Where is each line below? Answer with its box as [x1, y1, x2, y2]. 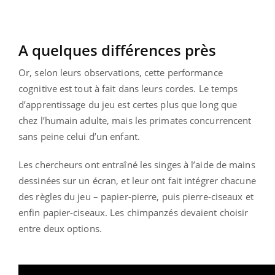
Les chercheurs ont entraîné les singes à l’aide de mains [18, 158, 255, 171]
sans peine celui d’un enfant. [18, 130, 140, 142]
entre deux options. [18, 222, 102, 234]
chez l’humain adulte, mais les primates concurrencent [18, 114, 252, 126]
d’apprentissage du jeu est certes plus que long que [18, 98, 238, 110]
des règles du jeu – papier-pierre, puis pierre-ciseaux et [18, 190, 254, 203]
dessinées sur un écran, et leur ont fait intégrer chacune [18, 174, 256, 187]
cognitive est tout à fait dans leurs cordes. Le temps [18, 82, 238, 95]
